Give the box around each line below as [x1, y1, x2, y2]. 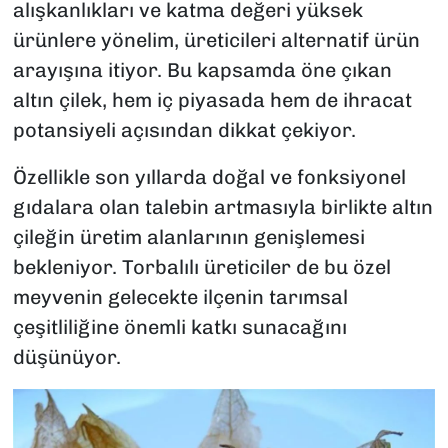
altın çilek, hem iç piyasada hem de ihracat [12, 88, 412, 113]
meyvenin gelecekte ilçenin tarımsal [12, 285, 348, 310]
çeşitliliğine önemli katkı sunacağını [12, 315, 347, 340]
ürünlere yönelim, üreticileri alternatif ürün [12, 28, 420, 53]
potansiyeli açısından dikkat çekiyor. [12, 118, 356, 143]
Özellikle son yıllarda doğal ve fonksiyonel [12, 165, 406, 190]
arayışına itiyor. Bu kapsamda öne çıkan [12, 58, 392, 83]
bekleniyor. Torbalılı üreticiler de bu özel [12, 255, 391, 280]
